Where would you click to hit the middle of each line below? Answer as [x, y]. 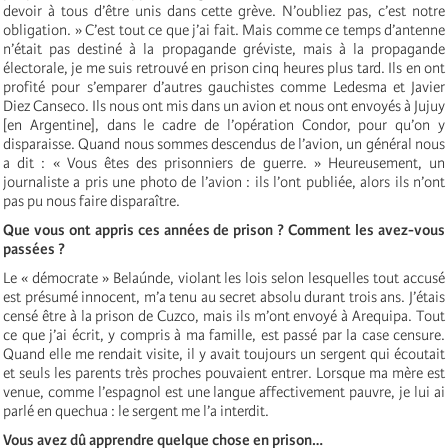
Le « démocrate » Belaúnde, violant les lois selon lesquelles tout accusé [224, 277]
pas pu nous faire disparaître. [91, 200]
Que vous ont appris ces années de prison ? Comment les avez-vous [224, 229]
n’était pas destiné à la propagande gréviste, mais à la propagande [224, 48]
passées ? [34, 248]
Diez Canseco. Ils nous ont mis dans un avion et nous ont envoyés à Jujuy [224, 105]
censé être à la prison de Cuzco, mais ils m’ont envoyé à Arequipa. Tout [224, 315]
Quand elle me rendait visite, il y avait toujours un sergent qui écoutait [224, 353]
